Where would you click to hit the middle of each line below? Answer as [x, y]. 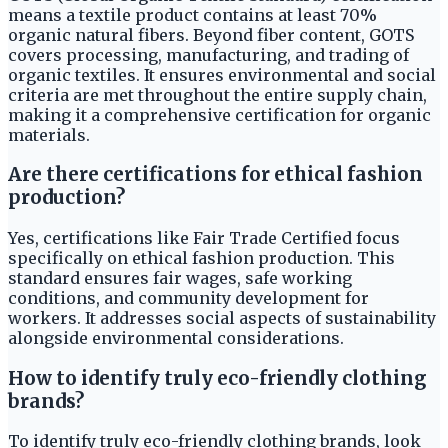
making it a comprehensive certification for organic [219, 114]
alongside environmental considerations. [176, 337]
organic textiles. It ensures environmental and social [222, 74]
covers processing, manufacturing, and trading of [208, 54]
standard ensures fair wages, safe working [180, 277]
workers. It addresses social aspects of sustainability [222, 317]
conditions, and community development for [188, 297]
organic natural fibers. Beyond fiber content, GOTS [211, 34]
